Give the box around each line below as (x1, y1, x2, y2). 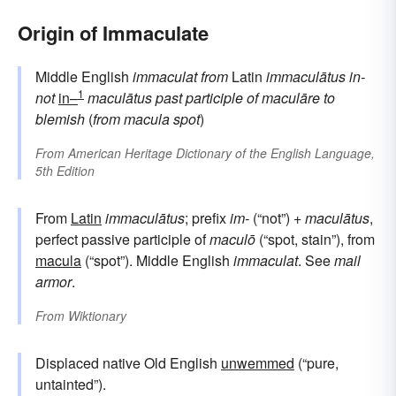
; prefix (185, 208, 230, 229)
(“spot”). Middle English (81, 250, 233, 271)
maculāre (262, 88, 320, 109)
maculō (209, 229, 255, 250)
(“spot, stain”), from (255, 229, 375, 250)
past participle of (156, 88, 258, 109)
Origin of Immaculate (18, 19, 209, 48)
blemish (35, 109, 85, 130)
